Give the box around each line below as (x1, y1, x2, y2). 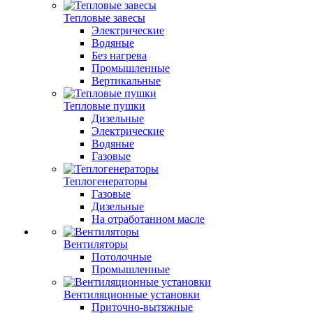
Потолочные (92, 251, 152, 263)
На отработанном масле (92, 213, 205, 225)
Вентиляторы (64, 238, 128, 250)
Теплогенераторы (64, 175, 147, 187)
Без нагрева (92, 50, 147, 61)
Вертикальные (92, 75, 161, 87)
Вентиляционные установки (64, 289, 200, 300)
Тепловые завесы (64, 12, 145, 24)
